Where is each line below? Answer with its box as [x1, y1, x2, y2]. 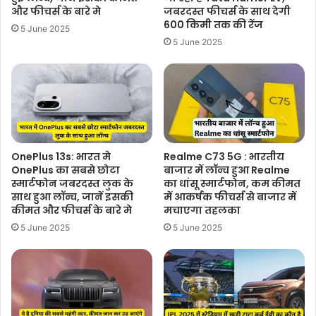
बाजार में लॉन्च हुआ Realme [164, 162, 290, 177]
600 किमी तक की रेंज [164, 17, 263, 32]
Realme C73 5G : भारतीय [164, 149, 284, 164]
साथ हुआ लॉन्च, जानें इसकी [11, 189, 133, 204]
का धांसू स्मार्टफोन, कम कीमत [164, 176, 300, 190]
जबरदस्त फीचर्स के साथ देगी [164, 4, 291, 18]
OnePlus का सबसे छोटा [11, 162, 120, 177]
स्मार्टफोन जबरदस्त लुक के [11, 176, 133, 190]
